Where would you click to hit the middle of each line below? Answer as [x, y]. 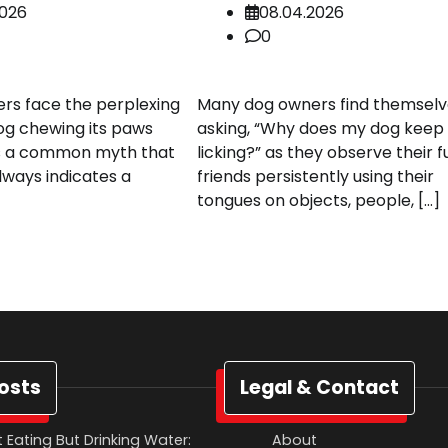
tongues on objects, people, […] [318, 200]
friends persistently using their [315, 176]
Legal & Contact [319, 387]
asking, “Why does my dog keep [320, 128]
